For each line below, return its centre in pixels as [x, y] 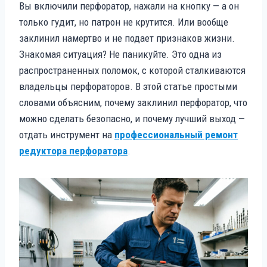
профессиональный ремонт [176, 134]
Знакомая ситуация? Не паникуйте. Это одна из [120, 54]
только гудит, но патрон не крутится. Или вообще [124, 22]
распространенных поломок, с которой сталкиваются [132, 70]
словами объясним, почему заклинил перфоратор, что [133, 102]
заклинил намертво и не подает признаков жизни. [127, 38]
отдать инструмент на [67, 134]
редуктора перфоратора [73, 150]
